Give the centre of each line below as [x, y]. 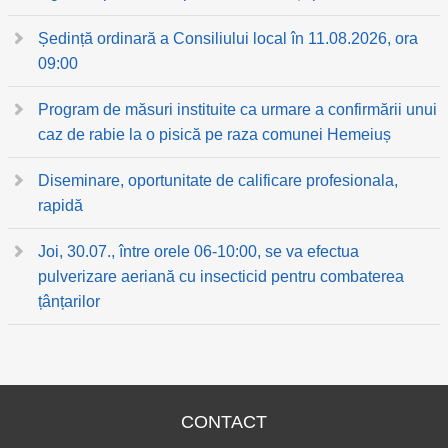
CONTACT [224, 422]
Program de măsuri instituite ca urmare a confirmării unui [237, 109]
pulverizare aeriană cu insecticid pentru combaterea [221, 276]
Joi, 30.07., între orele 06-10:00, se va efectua [198, 251]
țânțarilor [69, 301]
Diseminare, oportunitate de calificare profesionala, [218, 180]
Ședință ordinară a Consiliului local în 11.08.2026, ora [228, 38]
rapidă [62, 205]
